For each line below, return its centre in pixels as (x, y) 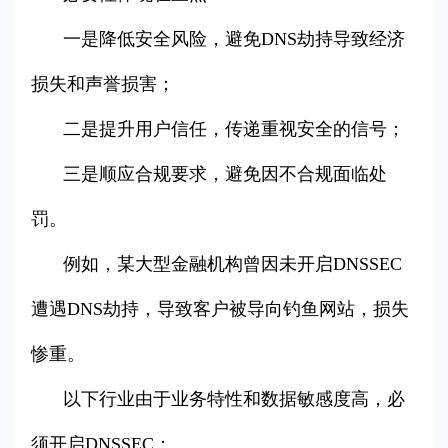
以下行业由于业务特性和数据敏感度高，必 (234, 399)
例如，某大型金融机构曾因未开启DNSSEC (233, 264)
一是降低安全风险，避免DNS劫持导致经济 (234, 39)
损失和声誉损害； (103, 84)
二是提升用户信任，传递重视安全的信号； (234, 129)
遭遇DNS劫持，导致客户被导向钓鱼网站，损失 (220, 309)
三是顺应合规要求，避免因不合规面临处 (225, 174)
